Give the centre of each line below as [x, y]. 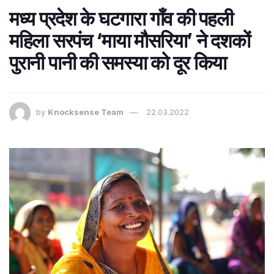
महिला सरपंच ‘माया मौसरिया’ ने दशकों [130, 40]
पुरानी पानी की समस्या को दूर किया [118, 62]
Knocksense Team [86, 112]
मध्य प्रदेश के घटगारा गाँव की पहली [121, 18]
